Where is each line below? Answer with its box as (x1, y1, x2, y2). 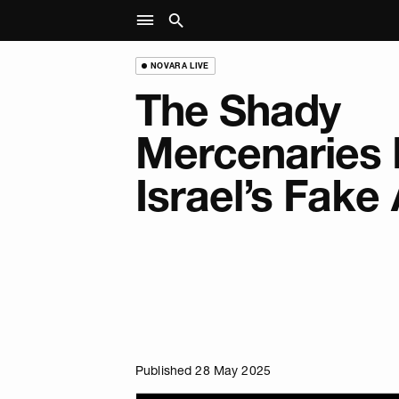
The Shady (135, 83, 341, 136)
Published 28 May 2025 (135, 362, 271, 379)
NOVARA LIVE (150, 60, 209, 70)
